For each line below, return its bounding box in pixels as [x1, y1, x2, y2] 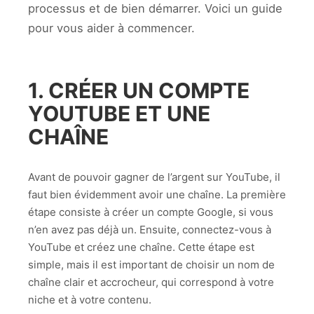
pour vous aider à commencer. [28, 21, 195, 35]
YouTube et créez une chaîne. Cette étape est [28, 240, 254, 254]
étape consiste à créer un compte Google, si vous [28, 205, 273, 219]
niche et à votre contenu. [28, 292, 151, 306]
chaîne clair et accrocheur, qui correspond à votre [28, 275, 274, 289]
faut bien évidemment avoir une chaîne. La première [28, 187, 286, 201]
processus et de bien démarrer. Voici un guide [28, 1, 282, 15]
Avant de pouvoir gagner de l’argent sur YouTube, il [28, 170, 280, 184]
